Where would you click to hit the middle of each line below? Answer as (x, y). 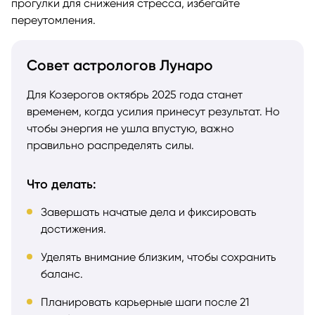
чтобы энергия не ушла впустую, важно (130, 128)
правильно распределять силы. (110, 145)
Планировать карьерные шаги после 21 (145, 302)
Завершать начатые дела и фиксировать (149, 212)
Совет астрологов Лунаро (120, 65)
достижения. (73, 229)
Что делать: (62, 184)
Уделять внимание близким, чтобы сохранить (159, 257)
